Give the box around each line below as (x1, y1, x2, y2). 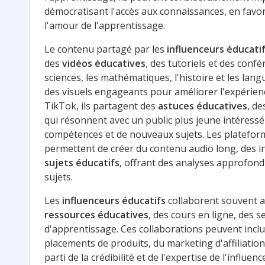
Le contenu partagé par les (44, 42, 167, 56)
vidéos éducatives (62, 56, 146, 70)
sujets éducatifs (44, 156, 119, 169)
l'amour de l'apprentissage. (44, 18, 165, 32)
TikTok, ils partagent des (44, 99, 158, 112)
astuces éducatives (158, 99, 247, 112)
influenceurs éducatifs (62, 193, 166, 207)
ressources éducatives (44, 208, 148, 221)
